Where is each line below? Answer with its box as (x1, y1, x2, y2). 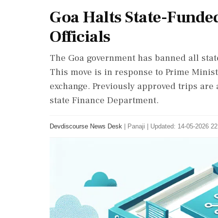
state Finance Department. (50, 94, 159, 106)
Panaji (127, 123, 145, 130)
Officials (50, 26, 110, 47)
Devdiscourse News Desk (50, 123, 122, 130)
